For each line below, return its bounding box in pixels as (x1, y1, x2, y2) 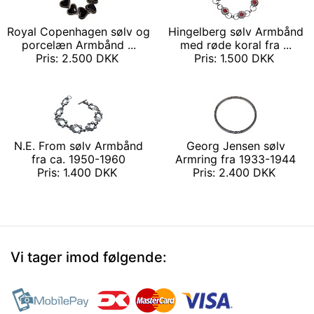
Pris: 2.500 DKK (35, 51, 122, 66)
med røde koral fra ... (179, 38, 292, 53)
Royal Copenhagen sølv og (7, 25, 150, 39)
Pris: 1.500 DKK (193, 51, 278, 66)
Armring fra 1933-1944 (175, 152, 296, 167)
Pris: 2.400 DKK (192, 165, 279, 180)
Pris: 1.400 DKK (36, 165, 121, 180)
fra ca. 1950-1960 (32, 152, 125, 167)
